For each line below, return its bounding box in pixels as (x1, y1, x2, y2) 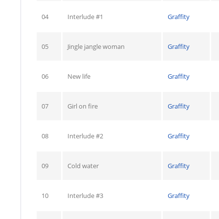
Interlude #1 (67, 12, 103, 21)
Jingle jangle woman (67, 42, 125, 51)
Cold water (67, 161, 99, 170)
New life (67, 72, 90, 81)
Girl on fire (67, 102, 98, 110)
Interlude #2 (67, 131, 103, 140)
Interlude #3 (67, 191, 103, 200)
